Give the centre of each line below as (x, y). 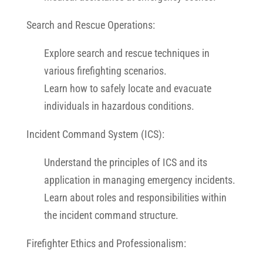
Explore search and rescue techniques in (127, 53)
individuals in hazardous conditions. (119, 106)
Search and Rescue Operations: (90, 25)
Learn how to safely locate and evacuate (127, 88)
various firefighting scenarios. (105, 71)
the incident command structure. (111, 215)
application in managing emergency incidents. (139, 180)
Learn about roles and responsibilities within (135, 198)
